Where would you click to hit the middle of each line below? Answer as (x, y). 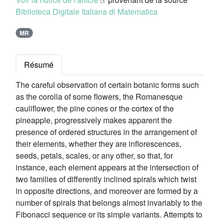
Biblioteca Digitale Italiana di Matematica (87, 12)
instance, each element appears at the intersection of (107, 167)
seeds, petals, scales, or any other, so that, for (94, 156)
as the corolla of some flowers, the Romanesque (99, 97)
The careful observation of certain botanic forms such (107, 85)
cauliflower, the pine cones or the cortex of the (95, 109)
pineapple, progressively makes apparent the (94, 120)
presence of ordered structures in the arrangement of (106, 132)
